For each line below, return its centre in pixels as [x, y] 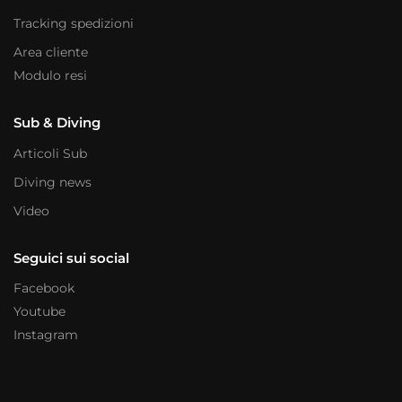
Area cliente [51, 52]
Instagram [46, 335]
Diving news [52, 182]
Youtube [39, 312]
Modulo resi [50, 76]
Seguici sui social [71, 258]
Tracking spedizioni [74, 24]
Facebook [44, 288]
